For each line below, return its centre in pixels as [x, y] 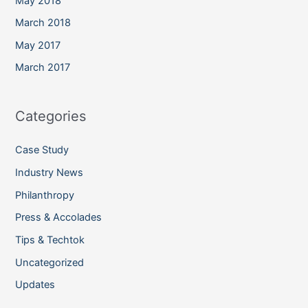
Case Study [42, 150]
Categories [51, 117]
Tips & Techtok [50, 240]
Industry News [49, 172]
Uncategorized [50, 262]
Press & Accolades [59, 218]
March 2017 [43, 68]
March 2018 [43, 23]
